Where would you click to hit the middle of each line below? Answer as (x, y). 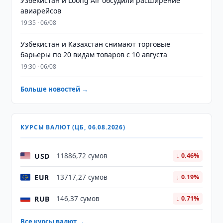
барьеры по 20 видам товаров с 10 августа (94, 55)
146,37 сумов (78, 199)
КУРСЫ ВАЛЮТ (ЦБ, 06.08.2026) (73, 127)
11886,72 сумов (82, 156)
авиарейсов (41, 11)
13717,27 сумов (82, 177)
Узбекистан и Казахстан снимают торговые (96, 44)
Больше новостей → (55, 89)
